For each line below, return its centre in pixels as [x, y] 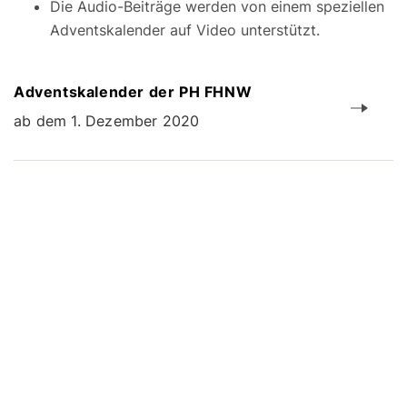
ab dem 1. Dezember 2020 [107, 121]
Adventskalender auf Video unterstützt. [185, 30]
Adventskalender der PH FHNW [133, 92]
